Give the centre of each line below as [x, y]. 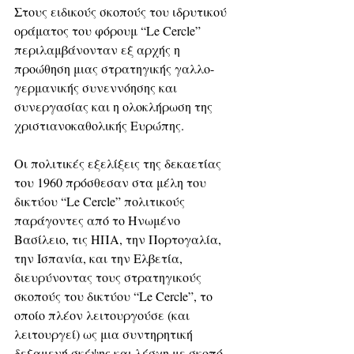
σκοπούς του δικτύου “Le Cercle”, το [115, 296]
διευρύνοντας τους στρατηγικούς [109, 277]
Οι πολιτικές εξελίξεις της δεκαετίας [119, 163]
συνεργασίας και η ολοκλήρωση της [115, 106]
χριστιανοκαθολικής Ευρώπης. [99, 125]
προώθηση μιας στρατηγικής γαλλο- [114, 68]
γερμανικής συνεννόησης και [97, 87]
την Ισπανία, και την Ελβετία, [100, 258]
